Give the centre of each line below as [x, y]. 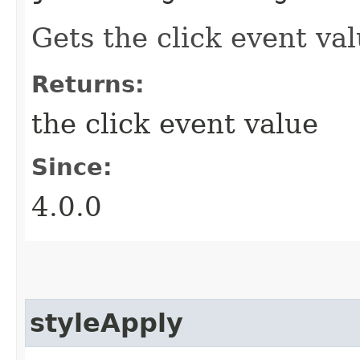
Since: [72, 167]
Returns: [88, 84]
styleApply [106, 323]
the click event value [175, 123]
